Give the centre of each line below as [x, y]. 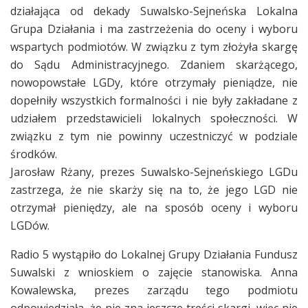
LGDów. [30, 225]
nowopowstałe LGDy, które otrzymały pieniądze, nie [154, 82]
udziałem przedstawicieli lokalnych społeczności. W [154, 118]
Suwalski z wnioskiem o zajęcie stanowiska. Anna [154, 272]
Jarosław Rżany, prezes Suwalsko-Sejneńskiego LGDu [154, 172]
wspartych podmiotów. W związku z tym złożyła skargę [154, 46]
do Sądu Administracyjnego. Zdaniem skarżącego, [154, 64]
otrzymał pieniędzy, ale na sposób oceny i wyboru [154, 207]
